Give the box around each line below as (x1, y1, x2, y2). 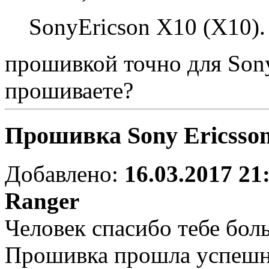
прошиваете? (5, 77, 133, 103)
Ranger (5, 188, 79, 214)
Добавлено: (5, 161, 124, 187)
